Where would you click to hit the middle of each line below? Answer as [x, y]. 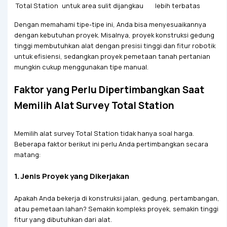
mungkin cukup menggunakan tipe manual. [81, 67]
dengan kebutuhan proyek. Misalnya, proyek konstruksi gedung [114, 35]
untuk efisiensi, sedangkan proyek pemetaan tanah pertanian [112, 56]
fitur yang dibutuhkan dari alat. [63, 220]
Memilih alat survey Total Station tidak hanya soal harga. [104, 133]
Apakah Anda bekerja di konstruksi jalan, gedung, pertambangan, [117, 198]
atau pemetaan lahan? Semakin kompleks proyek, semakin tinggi [116, 209]
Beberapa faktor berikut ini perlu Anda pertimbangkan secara [111, 144]
